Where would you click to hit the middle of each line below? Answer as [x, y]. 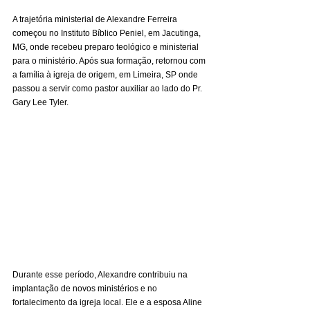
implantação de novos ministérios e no [86, 288]
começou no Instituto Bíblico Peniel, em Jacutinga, [108, 33]
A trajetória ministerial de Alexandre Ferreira [96, 19]
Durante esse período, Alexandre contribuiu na [101, 274]
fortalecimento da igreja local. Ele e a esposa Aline [108, 302]
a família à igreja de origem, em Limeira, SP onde [106, 74]
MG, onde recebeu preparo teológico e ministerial [107, 47]
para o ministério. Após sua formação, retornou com [110, 61]
